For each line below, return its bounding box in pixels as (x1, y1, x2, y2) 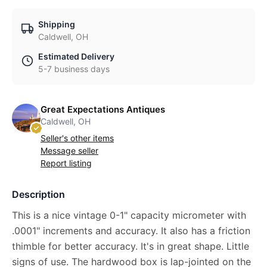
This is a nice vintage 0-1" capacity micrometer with (12, 209, 246, 222)
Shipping (38, 19, 75, 30)
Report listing (41, 158, 92, 169)
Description (12, 188, 65, 201)
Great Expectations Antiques (41, 104, 165, 116)
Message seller (41, 145, 98, 156)
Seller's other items (41, 133, 114, 144)
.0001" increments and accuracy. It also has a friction (12, 225, 250, 237)
